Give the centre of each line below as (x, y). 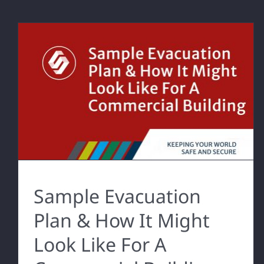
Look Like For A (100, 244)
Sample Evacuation (117, 196)
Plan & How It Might (121, 220)
